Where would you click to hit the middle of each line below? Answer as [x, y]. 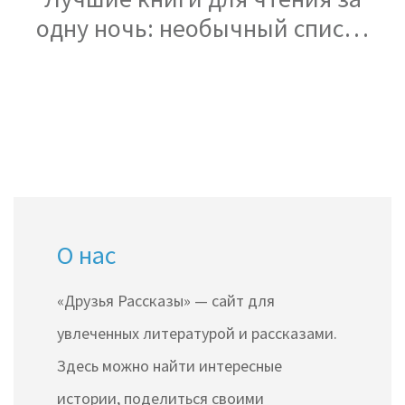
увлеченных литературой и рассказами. [197, 333]
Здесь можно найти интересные [170, 365]
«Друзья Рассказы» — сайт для [166, 300]
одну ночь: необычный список [202, 28]
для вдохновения [202, 57]
